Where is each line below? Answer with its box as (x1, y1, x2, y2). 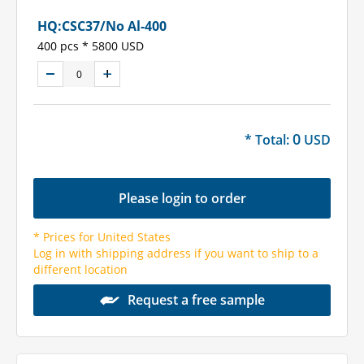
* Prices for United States (33, 228, 171, 245)
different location (33, 261, 128, 277)
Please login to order (118, 189, 246, 208)
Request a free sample (127, 290, 265, 309)
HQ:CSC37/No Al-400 (37, 17, 167, 36)
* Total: (245, 131, 292, 149)
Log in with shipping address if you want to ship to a (33, 245, 318, 261)
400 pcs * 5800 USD (37, 38, 144, 54)
